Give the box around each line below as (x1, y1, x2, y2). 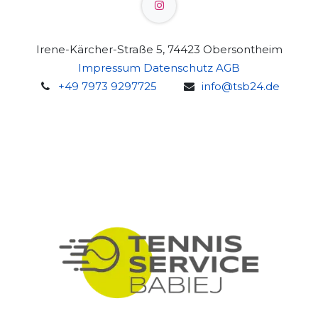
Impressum (78, 61, 141, 75)
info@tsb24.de (201, 79, 280, 94)
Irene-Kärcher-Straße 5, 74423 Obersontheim (35, 43, 283, 57)
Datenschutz (143, 61, 213, 75)
